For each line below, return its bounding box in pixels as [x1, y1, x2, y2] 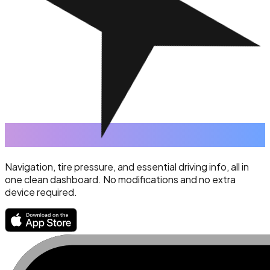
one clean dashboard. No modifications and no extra [5, 172, 236, 186]
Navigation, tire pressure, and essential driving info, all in [5, 160, 249, 173]
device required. [5, 185, 77, 198]
